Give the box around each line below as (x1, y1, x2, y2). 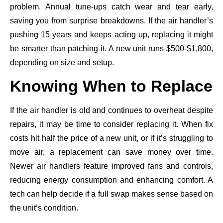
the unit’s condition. (10, 204, 78, 213)
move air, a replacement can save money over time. (10, 148, 213, 157)
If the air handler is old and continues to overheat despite (10, 106, 213, 115)
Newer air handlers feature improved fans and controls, (10, 162, 213, 171)
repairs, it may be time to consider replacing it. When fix (10, 120, 213, 129)
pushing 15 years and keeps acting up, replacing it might (10, 30, 213, 39)
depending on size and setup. (10, 58, 114, 67)
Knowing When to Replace (10, 77, 213, 96)
